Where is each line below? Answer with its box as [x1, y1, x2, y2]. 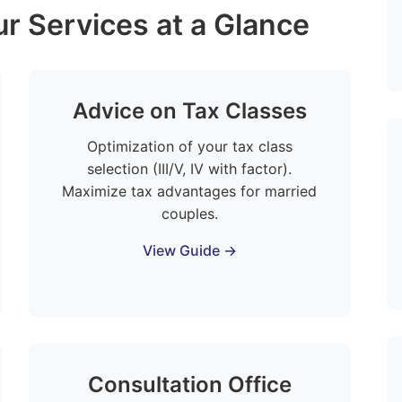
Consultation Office [87, 371, 292, 398]
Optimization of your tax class [86, 137, 293, 155]
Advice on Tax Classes [72, 98, 307, 124]
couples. [161, 205, 218, 223]
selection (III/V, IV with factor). [87, 160, 293, 178]
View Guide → [142, 241, 237, 259]
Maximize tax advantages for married [62, 182, 318, 200]
